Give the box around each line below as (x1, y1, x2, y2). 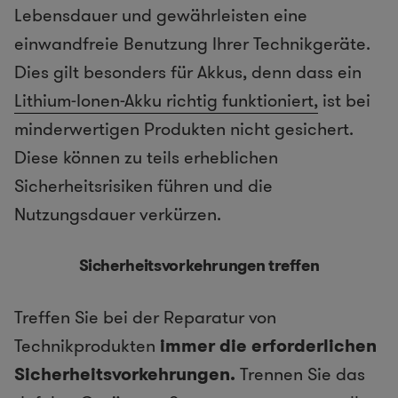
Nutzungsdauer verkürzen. (14, 201, 221, 227)
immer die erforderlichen (160, 332, 377, 358)
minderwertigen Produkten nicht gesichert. (14, 115, 354, 141)
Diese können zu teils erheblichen (14, 144, 278, 170)
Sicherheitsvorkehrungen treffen (78, 253, 320, 277)
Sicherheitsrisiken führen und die (14, 172, 273, 198)
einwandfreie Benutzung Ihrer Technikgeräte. (14, 30, 370, 56)
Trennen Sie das (235, 361, 365, 386)
